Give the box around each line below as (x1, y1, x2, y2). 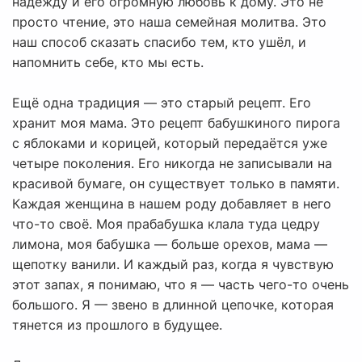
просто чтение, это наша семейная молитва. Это (12, 14, 326, 31)
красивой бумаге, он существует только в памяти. (12, 175, 339, 192)
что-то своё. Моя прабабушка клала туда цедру (12, 216, 320, 233)
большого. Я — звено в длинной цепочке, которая (12, 297, 334, 314)
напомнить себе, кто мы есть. (12, 54, 204, 71)
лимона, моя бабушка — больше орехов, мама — (12, 236, 327, 253)
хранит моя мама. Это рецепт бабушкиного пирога (12, 115, 340, 132)
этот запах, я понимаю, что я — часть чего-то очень (12, 276, 349, 293)
